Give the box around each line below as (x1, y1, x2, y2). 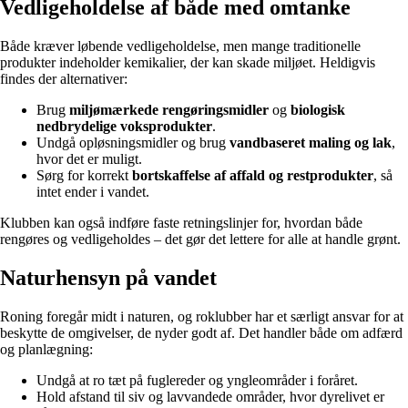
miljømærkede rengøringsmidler (69, 102, 269, 118)
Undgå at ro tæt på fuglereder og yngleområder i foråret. (36, 372, 358, 389)
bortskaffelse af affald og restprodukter (132, 168, 373, 184)
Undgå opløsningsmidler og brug (36, 135, 229, 151)
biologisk (291, 102, 345, 118)
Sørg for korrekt (36, 168, 132, 184)
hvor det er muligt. (36, 151, 142, 168)
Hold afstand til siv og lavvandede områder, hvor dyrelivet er (36, 389, 384, 405)
